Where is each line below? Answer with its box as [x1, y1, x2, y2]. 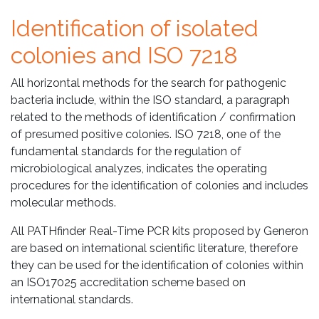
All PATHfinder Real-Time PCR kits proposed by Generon [11, 224, 308, 238]
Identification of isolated [11, 14, 258, 41]
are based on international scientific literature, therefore [11, 241, 298, 255]
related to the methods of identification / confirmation [11, 110, 296, 124]
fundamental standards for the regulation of [11, 144, 241, 158]
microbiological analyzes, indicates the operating [11, 161, 267, 175]
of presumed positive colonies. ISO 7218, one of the [11, 127, 281, 141]
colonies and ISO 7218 [11, 41, 238, 68]
